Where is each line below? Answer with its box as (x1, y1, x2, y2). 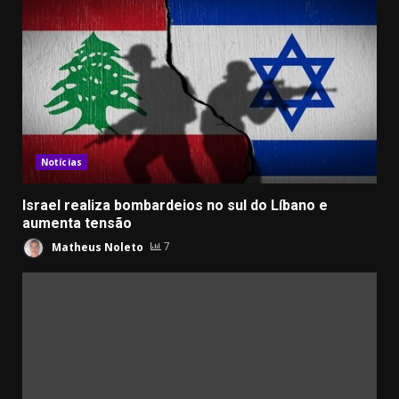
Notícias (41, 155, 82, 168)
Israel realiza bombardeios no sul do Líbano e (22, 196, 328, 214)
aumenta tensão (22, 214, 132, 232)
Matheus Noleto (49, 239, 143, 255)
